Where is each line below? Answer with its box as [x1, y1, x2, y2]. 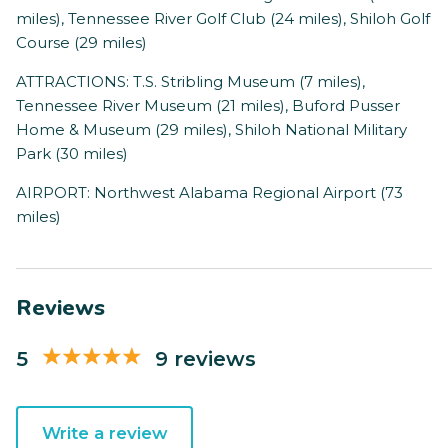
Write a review [41, 423, 168, 444]
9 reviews [155, 345, 256, 371]
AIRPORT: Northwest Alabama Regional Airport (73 [16, 183, 403, 203]
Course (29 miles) [16, 33, 147, 53]
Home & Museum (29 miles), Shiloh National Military [16, 120, 407, 140]
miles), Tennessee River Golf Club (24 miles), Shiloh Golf [16, 9, 430, 29]
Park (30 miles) [16, 144, 128, 164]
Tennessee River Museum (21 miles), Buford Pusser [16, 96, 400, 116]
